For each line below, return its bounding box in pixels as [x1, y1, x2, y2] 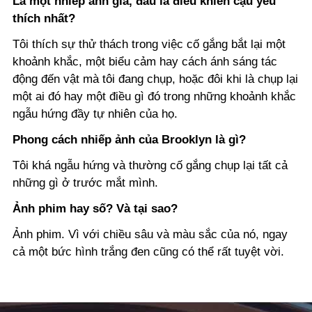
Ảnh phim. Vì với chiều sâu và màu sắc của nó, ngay [13, 228, 288, 242]
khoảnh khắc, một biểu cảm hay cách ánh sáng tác [13, 55, 277, 69]
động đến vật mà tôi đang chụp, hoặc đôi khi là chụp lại [13, 72, 298, 86]
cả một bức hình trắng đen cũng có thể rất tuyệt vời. [13, 245, 284, 259]
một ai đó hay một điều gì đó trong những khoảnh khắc [13, 90, 296, 104]
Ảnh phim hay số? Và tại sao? [13, 202, 178, 216]
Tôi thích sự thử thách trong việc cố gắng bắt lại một [13, 38, 286, 52]
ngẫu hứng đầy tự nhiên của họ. [13, 107, 178, 121]
